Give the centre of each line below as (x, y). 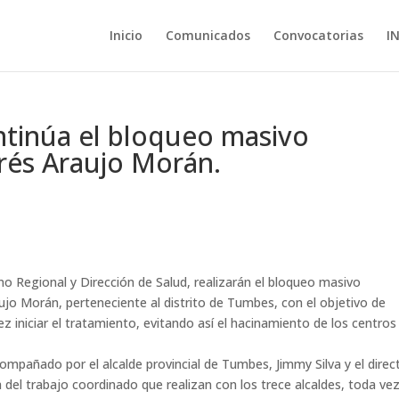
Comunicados (208, 35)
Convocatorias (318, 35)
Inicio (126, 35)
